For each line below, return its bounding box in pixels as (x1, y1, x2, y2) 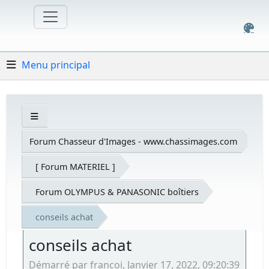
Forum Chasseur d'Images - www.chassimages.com (29, 135, 238, 147)
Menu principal (22, 58, 91, 71)
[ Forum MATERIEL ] (35, 160, 116, 172)
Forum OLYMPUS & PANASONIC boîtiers (35, 186, 199, 198)
